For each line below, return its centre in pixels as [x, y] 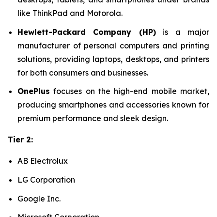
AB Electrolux [43, 161]
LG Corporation [46, 180]
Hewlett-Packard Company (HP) [87, 32]
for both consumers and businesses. [83, 72]
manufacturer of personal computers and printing [113, 45]
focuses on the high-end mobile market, [130, 91]
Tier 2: [20, 140]
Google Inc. [39, 198]
